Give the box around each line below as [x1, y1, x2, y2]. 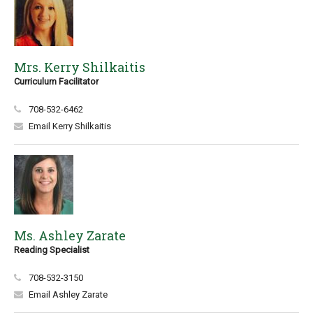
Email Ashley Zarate [29, 289, 108, 300]
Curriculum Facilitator [14, 76, 99, 87]
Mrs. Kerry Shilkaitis [14, 59, 145, 75]
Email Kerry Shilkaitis [29, 121, 111, 131]
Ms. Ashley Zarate [14, 227, 126, 244]
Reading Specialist [14, 245, 89, 255]
